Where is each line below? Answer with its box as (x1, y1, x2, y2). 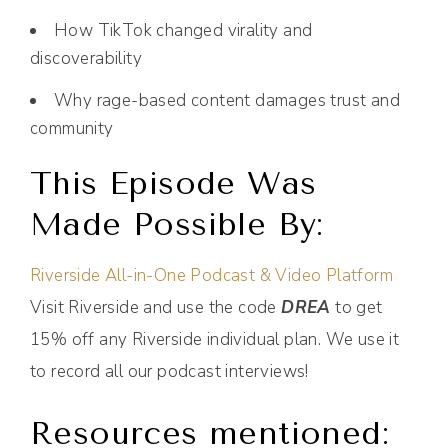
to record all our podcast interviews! (30, 360, 309, 384)
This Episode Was (30, 165, 317, 203)
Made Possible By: (30, 206, 324, 244)
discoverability (30, 47, 143, 71)
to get (330, 296, 383, 320)
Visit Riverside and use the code (30, 296, 282, 320)
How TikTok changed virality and (54, 19, 313, 43)
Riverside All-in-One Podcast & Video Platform (30, 264, 393, 288)
